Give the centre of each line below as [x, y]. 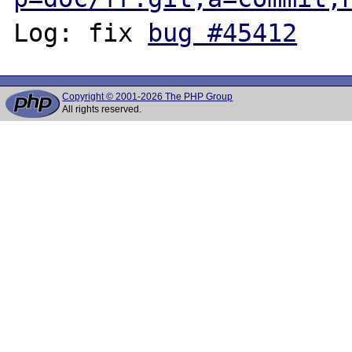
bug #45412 [223, 33]
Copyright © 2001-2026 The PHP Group [148, 97]
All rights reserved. [102, 109]
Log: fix [81, 33]
